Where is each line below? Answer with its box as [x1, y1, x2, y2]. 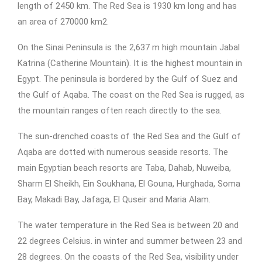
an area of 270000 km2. [18, 16, 109, 27]
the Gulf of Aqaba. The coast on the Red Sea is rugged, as [18, 89, 244, 100]
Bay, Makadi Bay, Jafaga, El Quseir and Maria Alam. [18, 194, 211, 205]
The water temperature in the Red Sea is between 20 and [18, 220, 239, 230]
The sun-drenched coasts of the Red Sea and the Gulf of [18, 131, 241, 142]
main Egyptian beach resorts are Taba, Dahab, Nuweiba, [18, 163, 231, 173]
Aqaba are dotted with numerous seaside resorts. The [18, 147, 228, 157]
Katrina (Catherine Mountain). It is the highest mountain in [18, 58, 242, 68]
